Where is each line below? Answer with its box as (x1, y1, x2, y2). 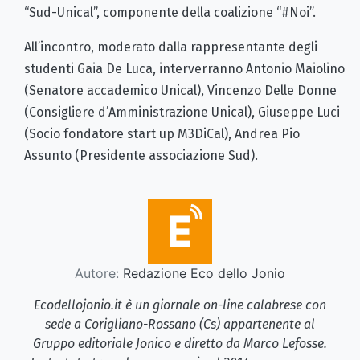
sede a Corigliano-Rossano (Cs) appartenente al (45, 317, 315, 333)
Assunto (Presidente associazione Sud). (24, 148, 258, 164)
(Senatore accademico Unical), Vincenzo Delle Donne (24, 83, 337, 99)
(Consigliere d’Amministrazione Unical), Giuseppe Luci (24, 104, 340, 121)
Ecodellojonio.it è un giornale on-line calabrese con (34, 297, 326, 313)
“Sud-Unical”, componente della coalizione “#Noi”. (24, 5, 316, 21)
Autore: (75, 265, 119, 282)
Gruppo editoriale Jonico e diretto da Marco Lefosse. (33, 336, 327, 352)
